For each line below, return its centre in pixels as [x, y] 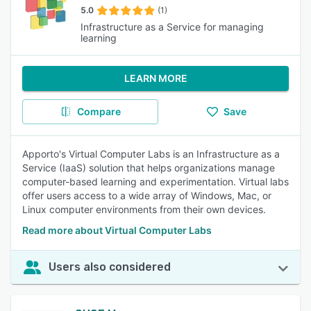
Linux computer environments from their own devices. [144, 209]
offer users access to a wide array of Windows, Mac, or [147, 195]
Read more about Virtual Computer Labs [117, 230]
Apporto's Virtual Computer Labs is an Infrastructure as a [151, 154]
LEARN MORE [155, 78]
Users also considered [110, 267]
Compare [99, 111]
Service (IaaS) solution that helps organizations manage [149, 168]
